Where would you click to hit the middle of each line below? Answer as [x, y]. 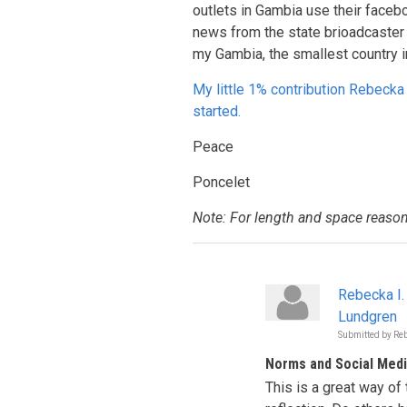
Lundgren [367, 317]
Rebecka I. [371, 295]
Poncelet [221, 182]
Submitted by [366, 335]
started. [217, 111]
